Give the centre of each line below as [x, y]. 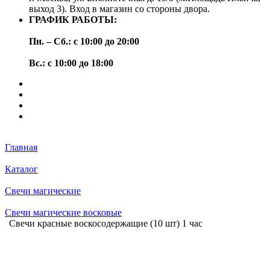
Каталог [21, 169]
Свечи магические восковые [63, 212]
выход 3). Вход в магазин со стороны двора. [119, 9]
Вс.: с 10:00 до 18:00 [71, 63]
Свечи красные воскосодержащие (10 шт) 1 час [106, 223]
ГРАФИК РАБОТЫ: [73, 20]
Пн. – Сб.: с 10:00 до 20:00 [84, 41]
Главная [21, 147]
